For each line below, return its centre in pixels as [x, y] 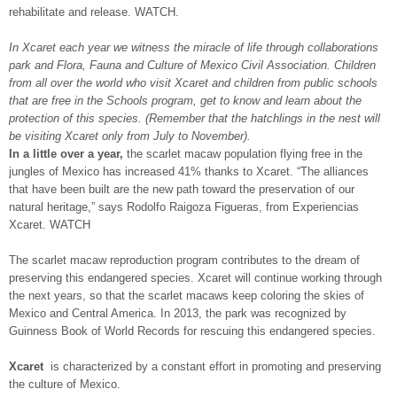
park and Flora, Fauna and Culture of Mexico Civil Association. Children [192, 65]
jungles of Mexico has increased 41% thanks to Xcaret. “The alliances [189, 171]
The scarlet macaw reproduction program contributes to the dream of [184, 260]
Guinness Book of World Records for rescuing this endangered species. [192, 331]
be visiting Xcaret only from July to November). [130, 136]
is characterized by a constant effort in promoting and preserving [214, 366]
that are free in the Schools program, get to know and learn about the [185, 101]
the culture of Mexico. [65, 384]
